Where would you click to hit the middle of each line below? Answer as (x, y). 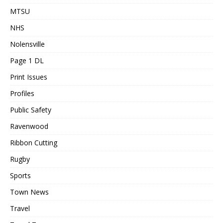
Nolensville (27, 44)
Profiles (22, 93)
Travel (20, 208)
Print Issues (29, 77)
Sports (20, 175)
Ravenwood (29, 126)
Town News (29, 192)
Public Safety (31, 110)
